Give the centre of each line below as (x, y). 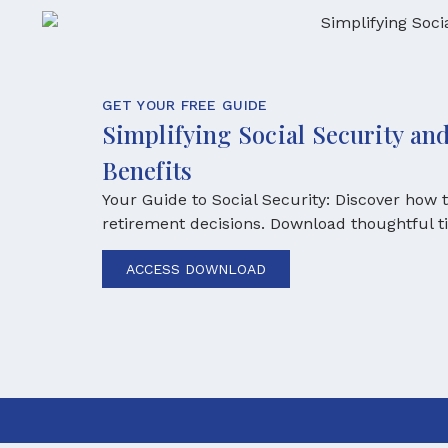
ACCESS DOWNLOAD (196, 269)
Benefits (147, 169)
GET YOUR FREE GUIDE (184, 104)
